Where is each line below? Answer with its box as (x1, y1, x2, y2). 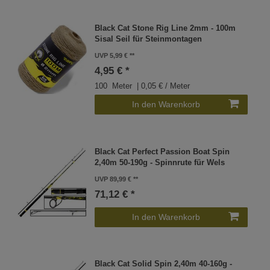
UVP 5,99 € (95, 52, 128, 60)
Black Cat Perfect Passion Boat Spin (95, 147, 230, 156)
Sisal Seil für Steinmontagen (95, 35, 202, 44)
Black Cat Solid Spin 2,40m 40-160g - (95, 260, 233, 269)
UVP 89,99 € (95, 175, 132, 183)
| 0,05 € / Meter (134, 82, 190, 91)
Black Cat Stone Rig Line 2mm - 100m (95, 24, 236, 33)
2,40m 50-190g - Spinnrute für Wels (95, 158, 225, 167)
